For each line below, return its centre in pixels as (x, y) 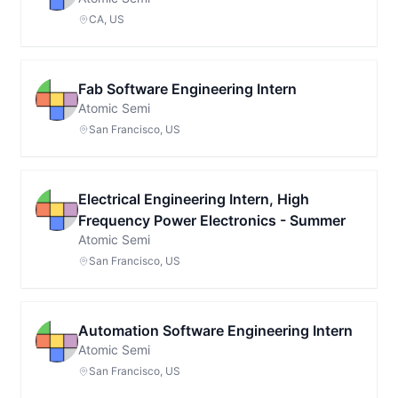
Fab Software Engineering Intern (187, 89)
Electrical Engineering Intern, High (194, 199)
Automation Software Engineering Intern (215, 330)
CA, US (107, 19)
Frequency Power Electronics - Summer (212, 220)
